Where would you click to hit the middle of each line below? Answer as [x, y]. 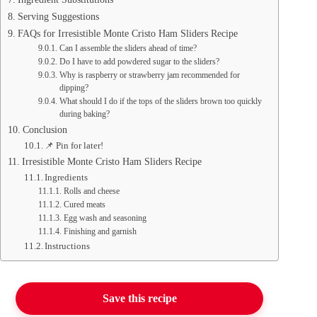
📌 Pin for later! [74, 146]
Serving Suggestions [58, 17]
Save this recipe [139, 299]
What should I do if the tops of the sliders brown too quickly [160, 102]
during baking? [84, 115]
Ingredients [67, 178]
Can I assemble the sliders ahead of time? [128, 49]
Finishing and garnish [100, 232]
